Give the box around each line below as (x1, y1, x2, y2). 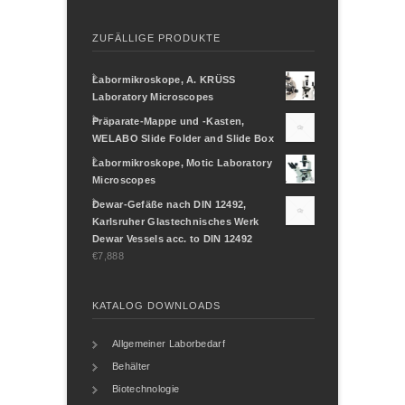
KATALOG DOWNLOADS (92, 300, 221, 312)
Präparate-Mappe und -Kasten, (92, 116, 245, 127)
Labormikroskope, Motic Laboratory (92, 157, 272, 169)
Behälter (112, 361, 151, 372)
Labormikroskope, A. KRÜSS (92, 74, 236, 86)
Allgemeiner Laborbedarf (112, 338, 225, 350)
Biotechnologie (112, 383, 180, 395)
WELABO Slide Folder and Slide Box (92, 133, 274, 145)
